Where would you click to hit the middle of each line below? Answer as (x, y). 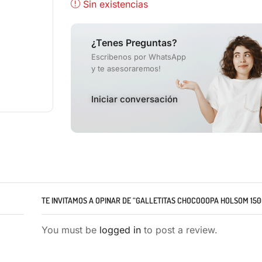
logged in (120, 230)
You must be (70, 230)
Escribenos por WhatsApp (139, 57)
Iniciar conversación (135, 99)
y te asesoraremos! (126, 69)
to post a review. (179, 230)
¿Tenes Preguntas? (135, 43)
